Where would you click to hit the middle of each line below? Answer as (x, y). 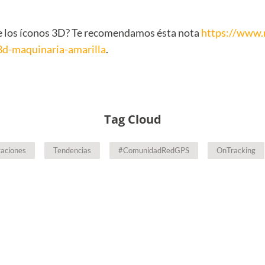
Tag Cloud (132, 119)
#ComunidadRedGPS (154, 150)
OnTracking (236, 150)
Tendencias (72, 150)
